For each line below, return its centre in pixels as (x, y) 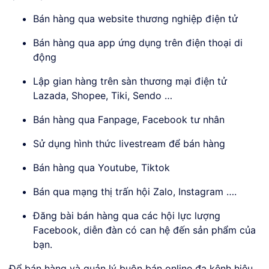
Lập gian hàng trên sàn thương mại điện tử (130, 81)
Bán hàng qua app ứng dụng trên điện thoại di (138, 43)
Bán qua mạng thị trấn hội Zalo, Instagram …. (135, 192)
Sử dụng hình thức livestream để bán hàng (129, 144)
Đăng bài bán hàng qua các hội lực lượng (127, 216)
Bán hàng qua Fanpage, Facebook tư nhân (129, 120)
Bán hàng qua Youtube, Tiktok (101, 168)
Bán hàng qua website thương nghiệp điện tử (135, 19)
